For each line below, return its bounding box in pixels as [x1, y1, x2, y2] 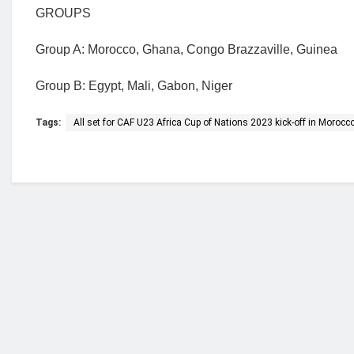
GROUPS [36, 6, 91, 20]
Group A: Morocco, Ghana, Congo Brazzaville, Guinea [36, 43, 337, 56]
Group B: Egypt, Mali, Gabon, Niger [36, 79, 232, 92]
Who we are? [145, 262, 220, 277]
